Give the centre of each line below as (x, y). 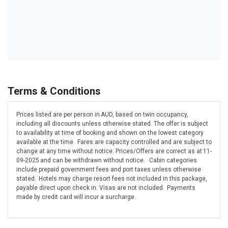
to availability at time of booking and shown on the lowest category (110, 133)
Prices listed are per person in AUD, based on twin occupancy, (102, 115)
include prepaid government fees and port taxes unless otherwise (109, 170)
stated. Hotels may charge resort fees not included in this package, (112, 179)
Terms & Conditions (54, 91)
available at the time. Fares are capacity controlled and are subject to (114, 142)
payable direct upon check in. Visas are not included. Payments (106, 188)
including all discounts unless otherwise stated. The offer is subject (112, 124)
